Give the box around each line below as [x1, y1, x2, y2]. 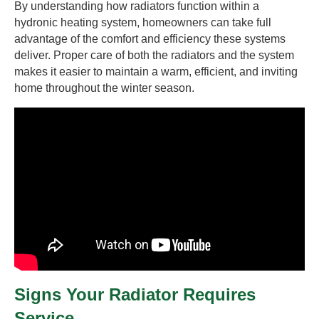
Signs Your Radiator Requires [14, 284, 256, 304]
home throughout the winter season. [14, 82, 194, 95]
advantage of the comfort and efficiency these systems [14, 33, 286, 46]
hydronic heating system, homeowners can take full [14, 16, 271, 29]
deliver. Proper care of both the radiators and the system [14, 49, 294, 62]
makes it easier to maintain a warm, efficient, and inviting [14, 66, 298, 78]
